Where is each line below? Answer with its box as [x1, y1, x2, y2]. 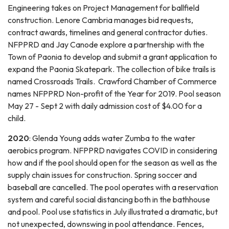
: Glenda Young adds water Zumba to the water [29, 132, 195, 143]
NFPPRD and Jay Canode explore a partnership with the [8, 39, 204, 50]
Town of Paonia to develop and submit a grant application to [8, 51, 217, 62]
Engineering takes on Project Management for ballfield [8, 2, 199, 13]
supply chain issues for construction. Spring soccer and [8, 169, 197, 180]
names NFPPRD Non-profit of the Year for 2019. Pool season [8, 88, 221, 99]
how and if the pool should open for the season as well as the [8, 157, 217, 168]
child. [8, 112, 27, 123]
